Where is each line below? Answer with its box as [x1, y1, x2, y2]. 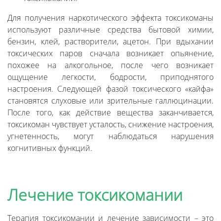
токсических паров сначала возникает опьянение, [7, 48, 214, 59]
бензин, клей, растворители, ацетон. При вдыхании [7, 36, 214, 47]
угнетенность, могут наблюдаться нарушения [7, 131, 214, 142]
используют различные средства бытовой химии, [7, 24, 214, 36]
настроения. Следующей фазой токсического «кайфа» [7, 83, 214, 95]
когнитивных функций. [7, 143, 92, 154]
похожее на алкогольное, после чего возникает [7, 60, 214, 71]
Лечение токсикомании [7, 184, 183, 206]
